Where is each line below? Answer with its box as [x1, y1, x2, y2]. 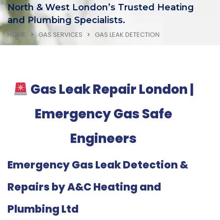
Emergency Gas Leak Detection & [7, 158, 188, 172]
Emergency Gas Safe [34, 105, 172, 123]
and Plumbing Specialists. [7, 15, 125, 26]
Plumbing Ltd [7, 202, 79, 217]
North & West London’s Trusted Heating [7, 2, 194, 13]
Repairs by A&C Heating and [7, 180, 161, 194]
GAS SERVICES [38, 30, 82, 40]
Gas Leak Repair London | [27, 81, 193, 99]
